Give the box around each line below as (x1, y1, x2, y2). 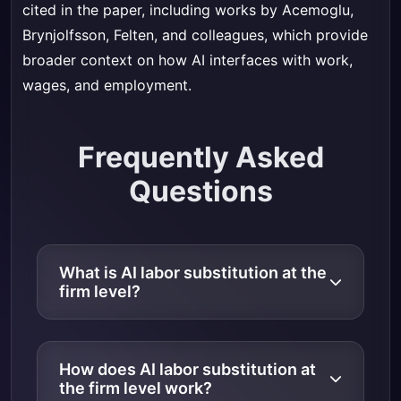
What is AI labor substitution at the (59, 263, 327, 283)
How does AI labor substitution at (59, 360, 316, 380)
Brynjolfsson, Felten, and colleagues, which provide (22, 26, 368, 45)
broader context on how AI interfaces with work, (22, 51, 353, 70)
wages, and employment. (22, 76, 192, 95)
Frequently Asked (77, 140, 324, 175)
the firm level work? (59, 379, 212, 398)
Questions (128, 174, 273, 209)
